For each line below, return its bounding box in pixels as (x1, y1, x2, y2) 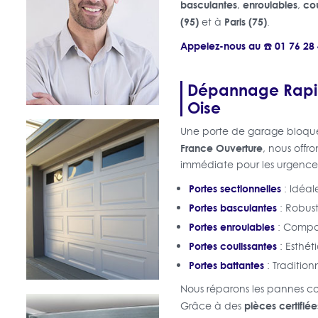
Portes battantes (188, 257, 264, 273)
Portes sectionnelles (188, 180, 281, 196)
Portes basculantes (188, 199, 277, 215)
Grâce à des (180, 298, 244, 313)
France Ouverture (180, 140, 263, 155)
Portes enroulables (188, 219, 275, 234)
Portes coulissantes (188, 238, 277, 253)
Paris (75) (224, 13, 267, 29)
